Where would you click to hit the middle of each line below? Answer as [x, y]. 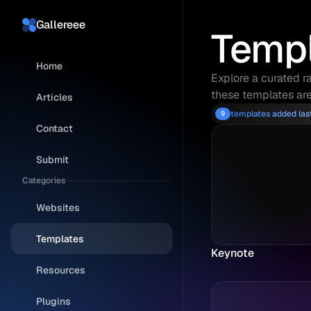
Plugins [53, 301]
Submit [52, 159]
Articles [54, 97]
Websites [58, 207]
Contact [54, 128]
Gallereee [61, 25]
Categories [44, 180]
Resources [61, 270]
